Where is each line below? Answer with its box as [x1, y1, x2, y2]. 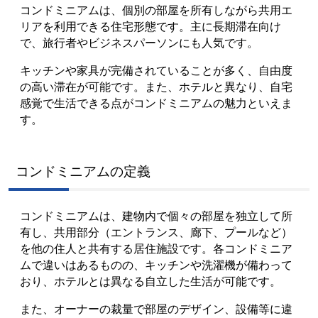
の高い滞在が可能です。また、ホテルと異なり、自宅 [20, 79, 292, 95]
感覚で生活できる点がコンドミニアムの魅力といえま [20, 95, 292, 111]
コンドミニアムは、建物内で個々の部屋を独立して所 [20, 208, 292, 224]
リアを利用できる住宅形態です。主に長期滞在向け [20, 18, 281, 35]
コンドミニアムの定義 [16, 162, 150, 180]
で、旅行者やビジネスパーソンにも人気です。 [20, 35, 258, 51]
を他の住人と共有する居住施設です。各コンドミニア [20, 241, 292, 257]
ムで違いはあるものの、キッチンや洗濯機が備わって [20, 257, 292, 273]
